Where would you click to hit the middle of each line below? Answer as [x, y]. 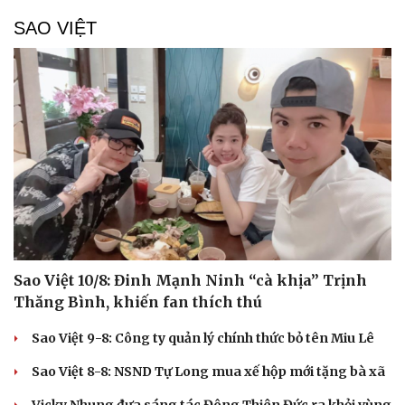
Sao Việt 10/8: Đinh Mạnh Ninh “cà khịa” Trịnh [190, 281]
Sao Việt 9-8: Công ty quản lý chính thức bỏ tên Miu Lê [203, 339]
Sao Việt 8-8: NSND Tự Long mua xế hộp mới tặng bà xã [208, 372]
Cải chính [43, 184]
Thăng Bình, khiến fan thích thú [138, 302]
